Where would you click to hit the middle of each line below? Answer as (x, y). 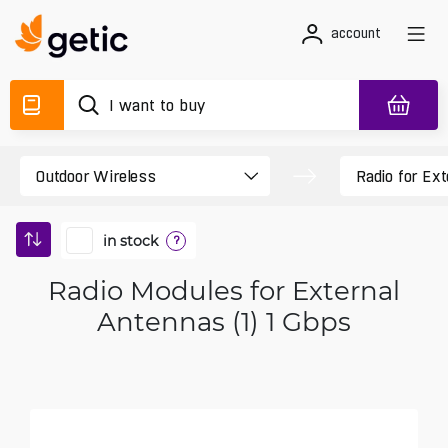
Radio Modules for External (224, 290)
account (356, 33)
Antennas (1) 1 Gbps (224, 321)
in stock (130, 240)
